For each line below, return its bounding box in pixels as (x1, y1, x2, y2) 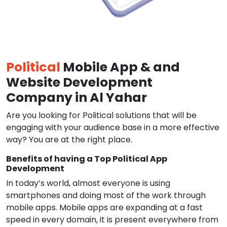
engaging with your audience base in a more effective (6, 122, 219, 133)
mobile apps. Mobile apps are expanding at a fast (6, 202, 203, 213)
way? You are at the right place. (6, 134, 132, 145)
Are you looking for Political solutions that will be (6, 109, 197, 121)
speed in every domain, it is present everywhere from (6, 214, 218, 225)
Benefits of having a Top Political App (6, 153, 167, 165)
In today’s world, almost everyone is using (6, 177, 170, 189)
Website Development (6, 73, 153, 91)
